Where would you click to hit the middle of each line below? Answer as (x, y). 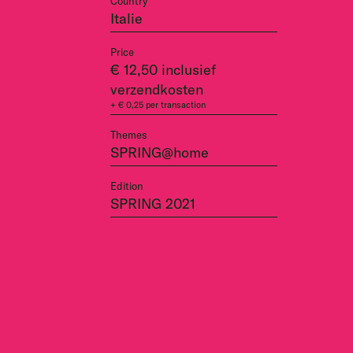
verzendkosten (157, 89)
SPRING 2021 (153, 203)
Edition (127, 186)
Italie (126, 18)
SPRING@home (160, 152)
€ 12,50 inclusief (163, 69)
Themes (129, 134)
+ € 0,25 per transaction (158, 104)
